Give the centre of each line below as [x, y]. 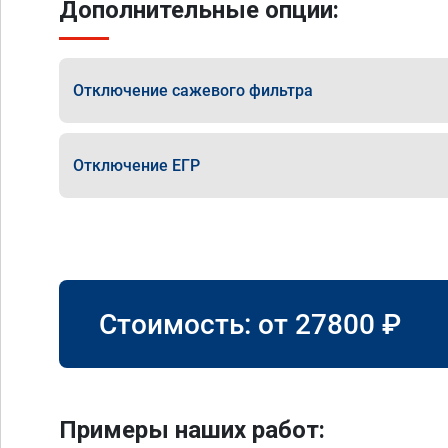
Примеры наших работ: [192, 430]
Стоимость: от [197, 324]
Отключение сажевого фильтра [193, 90]
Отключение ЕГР [136, 165]
